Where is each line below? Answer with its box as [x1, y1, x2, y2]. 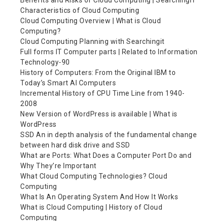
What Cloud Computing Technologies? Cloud [20, 172, 168, 180]
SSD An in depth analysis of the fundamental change [20, 131, 197, 139]
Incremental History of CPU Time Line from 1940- [20, 89, 185, 97]
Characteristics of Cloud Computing [20, 6, 140, 14]
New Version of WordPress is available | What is [20, 110, 178, 118]
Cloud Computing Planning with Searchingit [20, 37, 165, 45]
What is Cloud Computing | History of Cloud [20, 203, 163, 211]
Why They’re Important [20, 162, 97, 170]
